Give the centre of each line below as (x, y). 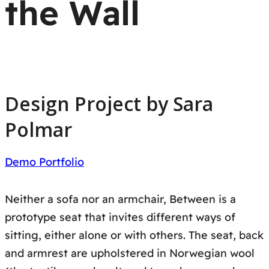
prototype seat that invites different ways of (120, 217)
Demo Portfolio (44, 162)
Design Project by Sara (109, 104)
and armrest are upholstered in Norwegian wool (130, 253)
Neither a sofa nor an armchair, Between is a (120, 199)
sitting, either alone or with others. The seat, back (134, 235)
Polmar (38, 130)
